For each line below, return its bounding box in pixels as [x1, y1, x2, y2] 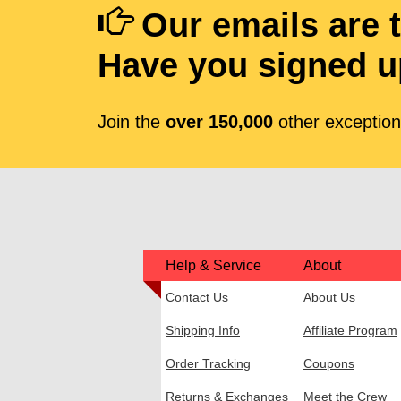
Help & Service [166, 257, 261, 273]
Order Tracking [166, 355, 251, 371]
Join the [97, 112, 166, 132]
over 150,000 [165, 112, 273, 132]
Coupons [303, 355, 354, 371]
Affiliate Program [303, 322, 397, 337]
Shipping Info [166, 322, 240, 337]
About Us [303, 289, 355, 304]
